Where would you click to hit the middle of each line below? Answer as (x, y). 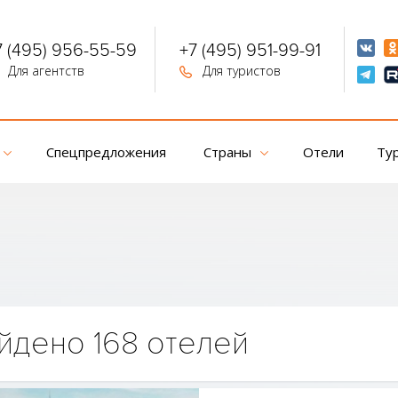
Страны (227, 152)
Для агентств (44, 71)
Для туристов (239, 71)
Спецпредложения (106, 152)
